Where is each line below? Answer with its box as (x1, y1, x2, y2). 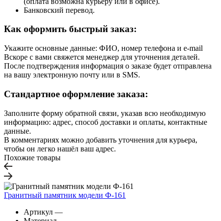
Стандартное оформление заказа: (4, 88, 148, 99)
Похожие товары (4, 153, 61, 162)
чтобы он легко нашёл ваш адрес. (4, 144, 116, 153)
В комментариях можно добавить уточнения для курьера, (4, 135, 197, 144)
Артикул (24, 207, 53, 216)
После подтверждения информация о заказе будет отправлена (4, 62, 212, 71)
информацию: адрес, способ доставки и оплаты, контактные (4, 117, 207, 126)
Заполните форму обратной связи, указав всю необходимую (4, 109, 206, 117)
